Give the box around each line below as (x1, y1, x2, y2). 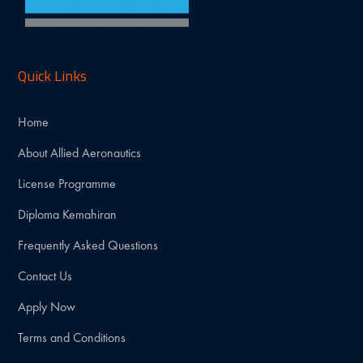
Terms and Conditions (18, 329, 126, 347)
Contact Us (18, 267, 73, 285)
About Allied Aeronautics (18, 144, 142, 162)
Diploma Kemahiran (18, 206, 117, 224)
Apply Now (18, 298, 76, 316)
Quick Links (18, 65, 88, 88)
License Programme (18, 175, 117, 193)
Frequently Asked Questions (18, 237, 159, 254)
